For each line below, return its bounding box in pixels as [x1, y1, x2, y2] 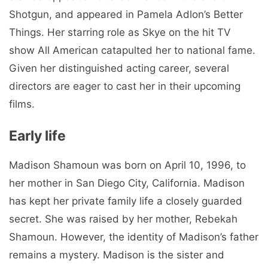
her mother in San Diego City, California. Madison [9, 177, 245, 190]
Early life [9, 127, 66, 145]
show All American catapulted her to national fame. [9, 44, 255, 56]
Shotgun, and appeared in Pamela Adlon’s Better [9, 8, 243, 20]
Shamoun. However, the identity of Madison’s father [9, 231, 258, 243]
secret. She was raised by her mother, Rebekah [9, 213, 237, 226]
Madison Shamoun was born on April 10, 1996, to [9, 159, 246, 172]
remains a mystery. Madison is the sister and [9, 249, 224, 261]
